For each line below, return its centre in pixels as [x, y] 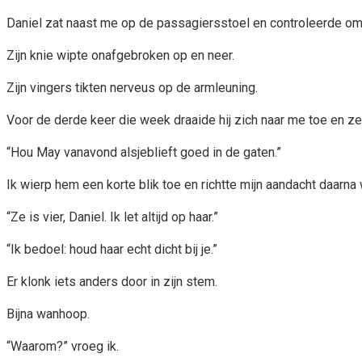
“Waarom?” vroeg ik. [63, 346]
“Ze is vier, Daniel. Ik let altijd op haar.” [112, 217]
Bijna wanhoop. [48, 314]
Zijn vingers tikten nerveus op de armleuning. [132, 87]
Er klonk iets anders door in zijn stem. [112, 281]
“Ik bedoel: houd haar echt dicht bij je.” [112, 249]
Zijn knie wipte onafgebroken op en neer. [120, 55]
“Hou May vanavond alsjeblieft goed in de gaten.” [144, 152]
